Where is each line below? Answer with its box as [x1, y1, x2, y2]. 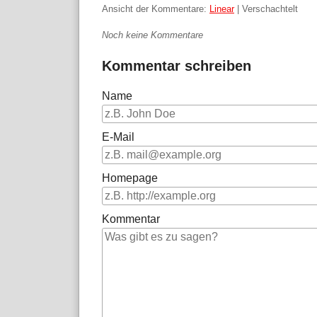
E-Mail [102, 131, 134, 144]
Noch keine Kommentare [102, 30, 203, 41]
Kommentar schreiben [102, 58, 251, 74]
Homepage [102, 172, 158, 185]
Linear [209, 4, 234, 15]
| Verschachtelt [234, 4, 298, 15]
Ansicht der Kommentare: [102, 4, 209, 15]
